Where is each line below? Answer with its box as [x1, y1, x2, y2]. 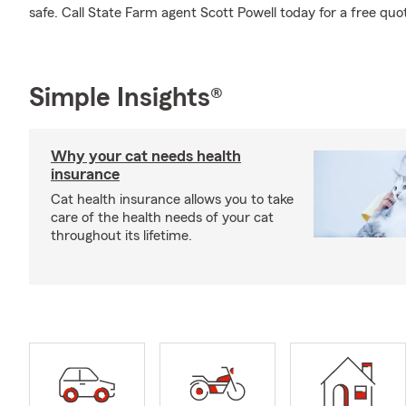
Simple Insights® [29, 84, 223, 111]
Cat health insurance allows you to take [51, 192, 294, 207]
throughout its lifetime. [51, 228, 192, 243]
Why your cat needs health [51, 148, 241, 164]
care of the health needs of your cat [51, 210, 274, 225]
